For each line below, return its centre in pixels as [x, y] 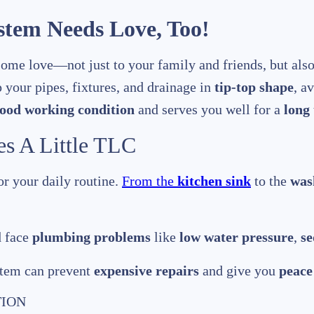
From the [150, 181]
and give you [239, 271]
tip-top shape [254, 87]
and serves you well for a [209, 110]
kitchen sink [214, 181]
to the [271, 181]
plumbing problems [91, 237]
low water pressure [237, 237]
